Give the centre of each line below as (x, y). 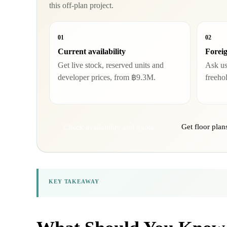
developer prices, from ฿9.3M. (107, 78)
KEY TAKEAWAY (74, 181)
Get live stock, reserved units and (111, 65)
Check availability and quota (109, 127)
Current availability (92, 52)
